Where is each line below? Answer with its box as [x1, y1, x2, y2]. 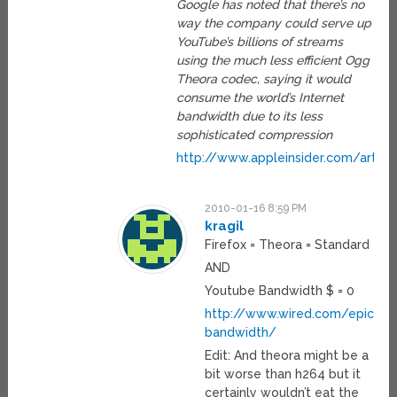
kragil [205, 218, 245, 235]
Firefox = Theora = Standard [205, 237, 370, 253]
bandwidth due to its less [176, 109, 323, 124]
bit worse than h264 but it [205, 367, 362, 382]
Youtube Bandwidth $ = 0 [205, 284, 355, 299]
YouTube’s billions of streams [176, 35, 344, 50]
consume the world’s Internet [176, 90, 345, 105]
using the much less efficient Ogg [176, 53, 370, 68]
